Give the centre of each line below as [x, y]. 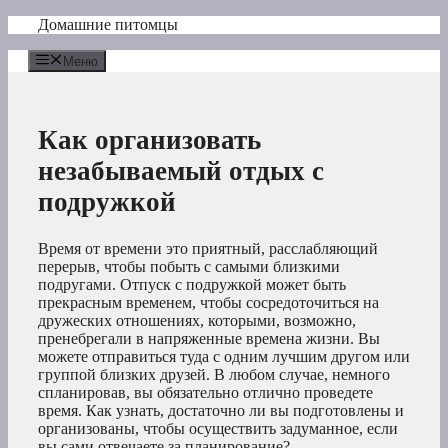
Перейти [36, 23]
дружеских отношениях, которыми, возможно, [197, 321]
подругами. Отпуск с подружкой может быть [192, 285]
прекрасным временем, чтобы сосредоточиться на [208, 303]
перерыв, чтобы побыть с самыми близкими [189, 267]
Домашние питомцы [108, 24]
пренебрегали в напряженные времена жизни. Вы [209, 339]
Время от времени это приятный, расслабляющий [208, 249]
